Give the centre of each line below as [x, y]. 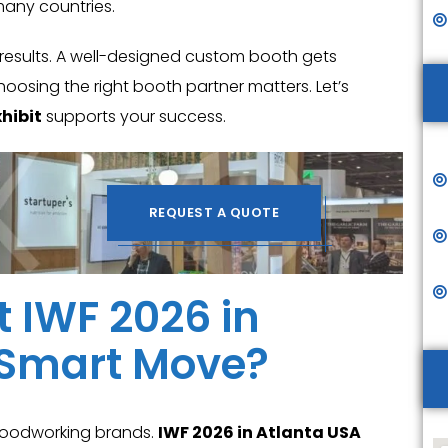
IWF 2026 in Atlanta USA [259, 432]
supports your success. [134, 116]
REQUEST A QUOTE [214, 212]
